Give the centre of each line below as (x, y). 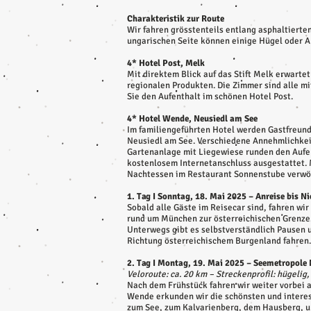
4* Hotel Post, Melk (166, 63)
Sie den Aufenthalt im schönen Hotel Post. (210, 96)
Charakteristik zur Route (176, 19)
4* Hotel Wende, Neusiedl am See (192, 119)
